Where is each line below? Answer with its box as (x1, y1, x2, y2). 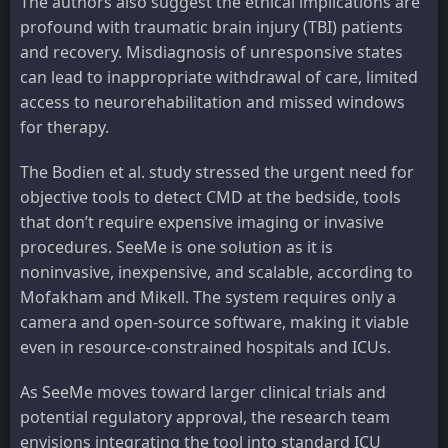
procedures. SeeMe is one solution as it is (20, 236, 333, 259)
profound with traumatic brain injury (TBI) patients (20, 16, 403, 39)
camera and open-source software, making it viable (20, 311, 409, 334)
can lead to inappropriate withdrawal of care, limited (20, 66, 418, 89)
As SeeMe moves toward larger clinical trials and (20, 381, 386, 404)
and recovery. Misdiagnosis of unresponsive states (20, 41, 403, 64)
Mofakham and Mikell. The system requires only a (20, 286, 396, 309)
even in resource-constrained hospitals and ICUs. (20, 336, 391, 359)
